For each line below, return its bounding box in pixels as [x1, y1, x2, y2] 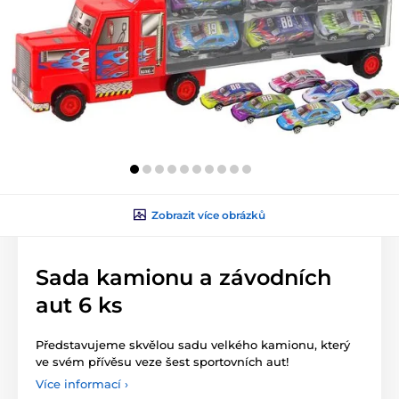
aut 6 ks [36, 291, 122, 318]
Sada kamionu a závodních [36, 264, 331, 290]
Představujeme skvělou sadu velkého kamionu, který [36, 337, 350, 352]
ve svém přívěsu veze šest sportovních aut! [36, 354, 292, 369]
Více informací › [36, 376, 128, 391]
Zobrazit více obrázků [151, 208, 265, 222]
